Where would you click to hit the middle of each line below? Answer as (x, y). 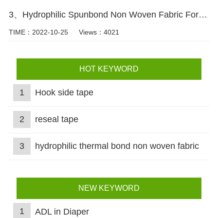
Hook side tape (64, 93)
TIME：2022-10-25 (38, 32)
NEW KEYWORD (109, 188)
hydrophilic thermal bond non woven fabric (117, 146)
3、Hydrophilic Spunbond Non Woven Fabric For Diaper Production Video (203, 14)
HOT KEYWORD (109, 69)
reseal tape (56, 119)
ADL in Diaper (62, 211)
